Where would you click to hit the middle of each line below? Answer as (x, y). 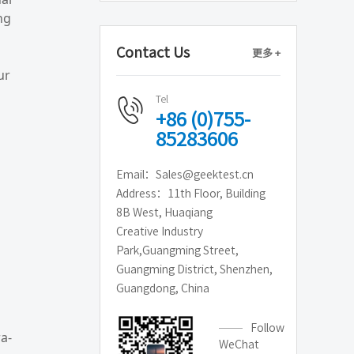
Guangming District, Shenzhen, (194, 269)
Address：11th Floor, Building (191, 194)
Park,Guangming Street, (177, 250)
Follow (267, 328)
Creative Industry (160, 232)
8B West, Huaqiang (164, 213)
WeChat (239, 345)
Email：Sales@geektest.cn (185, 175)
